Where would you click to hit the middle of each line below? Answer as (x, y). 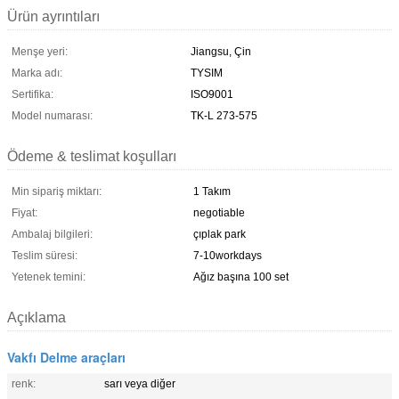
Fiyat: (24, 212)
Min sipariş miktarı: (57, 191)
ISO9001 (212, 94)
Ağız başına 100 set (241, 277)
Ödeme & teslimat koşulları (92, 156)
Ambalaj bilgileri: (52, 234)
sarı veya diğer (140, 383)
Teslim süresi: (45, 255)
